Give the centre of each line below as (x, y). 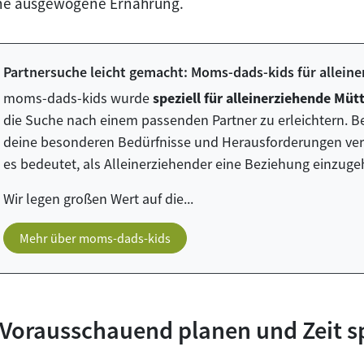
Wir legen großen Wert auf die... (99, 198)
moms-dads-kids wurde (78, 97)
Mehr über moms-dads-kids (95, 238)
